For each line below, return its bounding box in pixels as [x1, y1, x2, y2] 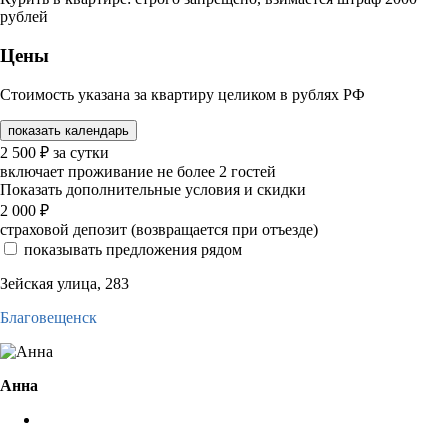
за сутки [53, 143, 109, 161]
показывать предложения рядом [24, 240, 242, 258]
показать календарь [8, 122, 129, 138]
